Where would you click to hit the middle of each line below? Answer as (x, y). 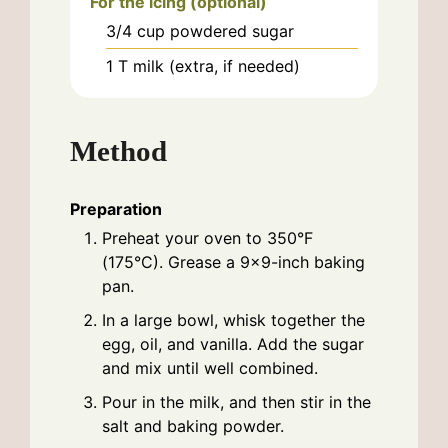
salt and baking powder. (193, 426)
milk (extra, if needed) (216, 66)
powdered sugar (232, 31)
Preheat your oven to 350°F (207, 238)
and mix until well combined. (210, 368)
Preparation (116, 209)
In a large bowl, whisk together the (233, 320)
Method (118, 150)
